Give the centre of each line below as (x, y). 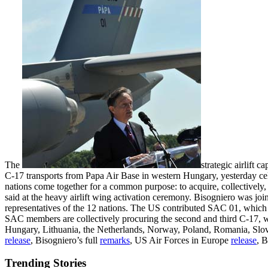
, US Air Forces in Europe (180, 240)
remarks (115, 240)
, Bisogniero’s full (65, 240)
